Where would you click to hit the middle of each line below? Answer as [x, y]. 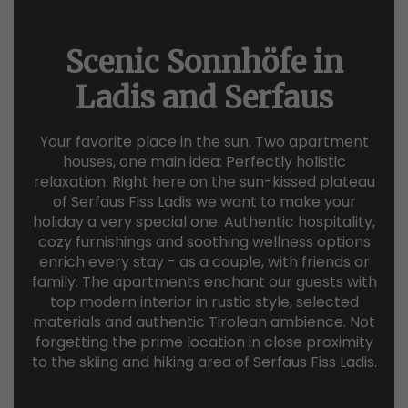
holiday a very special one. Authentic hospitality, [204, 221]
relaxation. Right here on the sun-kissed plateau [204, 181]
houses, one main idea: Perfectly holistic [204, 161]
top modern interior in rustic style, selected [204, 301]
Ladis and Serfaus [204, 97]
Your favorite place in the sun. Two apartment [204, 141]
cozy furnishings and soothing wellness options [204, 241]
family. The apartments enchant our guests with [204, 281]
